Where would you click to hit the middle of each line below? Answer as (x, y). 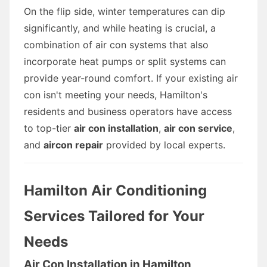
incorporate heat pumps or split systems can (125, 61)
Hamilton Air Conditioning (115, 190)
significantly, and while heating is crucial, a (120, 28)
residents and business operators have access (128, 111)
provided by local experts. (164, 145)
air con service (198, 128)
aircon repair (73, 145)
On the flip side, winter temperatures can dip (125, 11)
